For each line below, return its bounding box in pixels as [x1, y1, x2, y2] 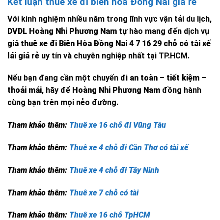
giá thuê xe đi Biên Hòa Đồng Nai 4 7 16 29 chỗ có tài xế [7, 38, 211, 48]
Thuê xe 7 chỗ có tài [69, 188, 138, 197]
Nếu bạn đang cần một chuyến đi [7, 73, 130, 83]
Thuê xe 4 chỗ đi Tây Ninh [69, 165, 159, 175]
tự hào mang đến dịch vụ [117, 26, 209, 36]
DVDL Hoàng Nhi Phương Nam [7, 26, 117, 36]
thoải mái [7, 85, 42, 95]
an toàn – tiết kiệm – [130, 73, 206, 83]
